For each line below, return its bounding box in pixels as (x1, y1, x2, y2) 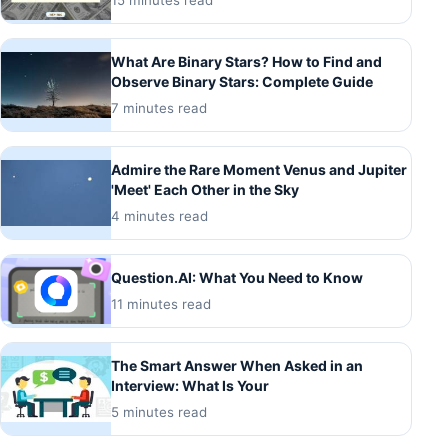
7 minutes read (111, 100, 207, 116)
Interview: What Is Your (111, 377, 269, 394)
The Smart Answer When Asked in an (111, 357, 363, 374)
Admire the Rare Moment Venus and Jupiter (111, 161, 407, 178)
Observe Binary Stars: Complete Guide (111, 73, 373, 90)
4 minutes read (111, 208, 208, 224)
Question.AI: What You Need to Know (111, 269, 363, 286)
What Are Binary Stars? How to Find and (111, 53, 382, 70)
